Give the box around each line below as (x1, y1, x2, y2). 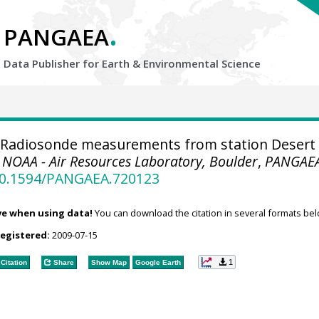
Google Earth (135, 258, 181, 266)
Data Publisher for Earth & (4, 56, 143, 70)
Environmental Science (143, 56, 261, 70)
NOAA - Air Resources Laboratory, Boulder (2, 152, 258, 171)
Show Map (90, 258, 127, 266)
